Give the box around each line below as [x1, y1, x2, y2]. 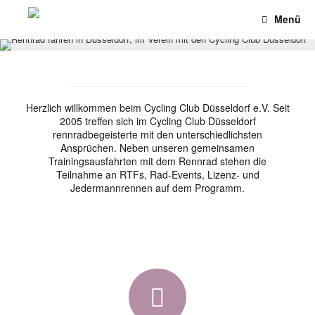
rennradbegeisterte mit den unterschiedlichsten [53, 127, 262, 141]
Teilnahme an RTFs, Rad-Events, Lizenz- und [56, 167, 259, 181]
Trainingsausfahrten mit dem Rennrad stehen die [49, 154, 266, 168]
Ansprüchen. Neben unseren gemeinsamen [60, 141, 255, 155]
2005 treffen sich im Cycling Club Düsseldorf [59, 114, 256, 128]
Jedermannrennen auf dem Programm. [70, 181, 245, 195]
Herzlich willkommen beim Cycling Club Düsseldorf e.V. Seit [25, 101, 290, 115]
